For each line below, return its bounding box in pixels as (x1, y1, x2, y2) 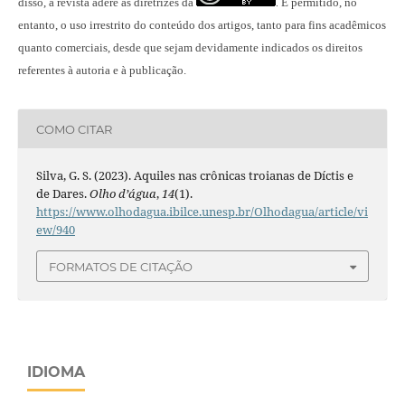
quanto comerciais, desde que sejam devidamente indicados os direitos (17, 41, 363, 55)
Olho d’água (89, 185, 156, 202)
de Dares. (35, 185, 89, 202)
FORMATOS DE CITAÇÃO (49, 259, 193, 274)
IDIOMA (27, 363, 85, 381)
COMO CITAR (35, 121, 112, 137)
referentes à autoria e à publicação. (17, 63, 186, 78)
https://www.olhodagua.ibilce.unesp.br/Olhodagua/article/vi (35, 203, 368, 221)
